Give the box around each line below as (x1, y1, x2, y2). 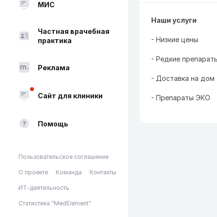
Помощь (38, 119, 68, 128)
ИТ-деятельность (18, 184, 69, 191)
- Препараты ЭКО (151, 93, 210, 102)
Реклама (38, 63, 70, 72)
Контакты (90, 169, 116, 176)
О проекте (18, 169, 48, 176)
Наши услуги (151, 16, 197, 24)
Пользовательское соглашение (18, 153, 108, 160)
